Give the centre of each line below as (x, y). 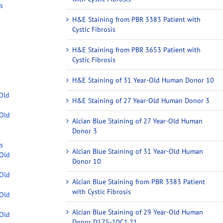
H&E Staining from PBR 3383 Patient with (137, 19)
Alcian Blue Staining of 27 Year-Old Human (138, 121)
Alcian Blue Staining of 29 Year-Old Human (138, 212)
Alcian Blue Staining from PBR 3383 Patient (139, 181)
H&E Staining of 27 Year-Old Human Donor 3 (141, 100)
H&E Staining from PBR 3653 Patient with (137, 50)
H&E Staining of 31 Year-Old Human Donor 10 (143, 80)
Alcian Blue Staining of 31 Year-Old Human (138, 151)
